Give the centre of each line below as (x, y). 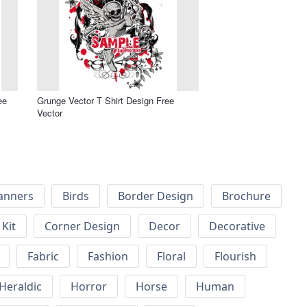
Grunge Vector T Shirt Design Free (106, 100)
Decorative (237, 226)
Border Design (156, 196)
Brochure (246, 196)
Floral (171, 257)
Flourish (235, 257)
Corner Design (82, 226)
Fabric (43, 257)
